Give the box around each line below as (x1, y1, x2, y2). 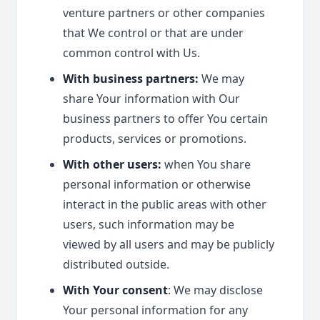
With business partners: (63, 71, 199, 86)
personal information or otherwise (63, 176, 251, 192)
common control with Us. (63, 45, 200, 61)
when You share (161, 156, 251, 172)
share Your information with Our (63, 91, 240, 106)
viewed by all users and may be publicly (63, 236, 274, 252)
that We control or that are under (63, 25, 244, 41)
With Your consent (63, 282, 168, 298)
